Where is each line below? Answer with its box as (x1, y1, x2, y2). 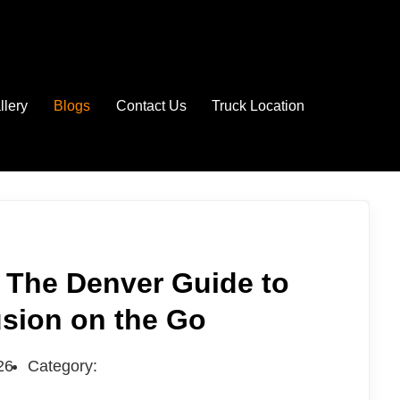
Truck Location (212, 98, 305, 113)
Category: (27, 357, 97, 375)
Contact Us (115, 98, 187, 113)
